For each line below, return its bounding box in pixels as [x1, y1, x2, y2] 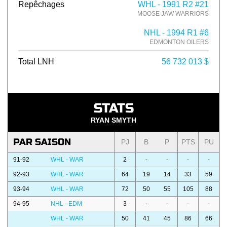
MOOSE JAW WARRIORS [137, 10, 209, 18]
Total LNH [18, 57, 54, 66]
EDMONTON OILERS [149, 39, 209, 46]
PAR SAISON [13, 136, 71, 148]
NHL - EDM [51, 200, 82, 208]
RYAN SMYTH [91, 116, 136, 125]
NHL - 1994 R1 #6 [144, 28, 209, 37]
